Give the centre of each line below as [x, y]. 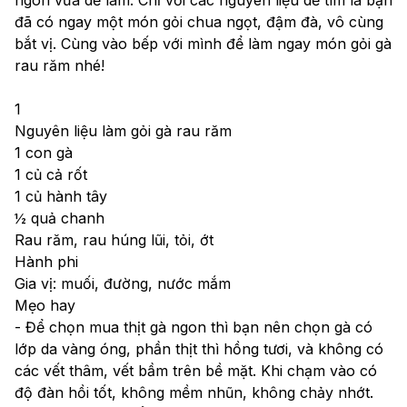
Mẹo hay [45, 305]
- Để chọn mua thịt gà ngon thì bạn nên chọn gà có [194, 327]
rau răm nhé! [60, 65]
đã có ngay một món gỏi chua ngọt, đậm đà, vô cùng [199, 21]
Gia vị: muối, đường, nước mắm [123, 283]
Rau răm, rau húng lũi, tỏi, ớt [114, 239]
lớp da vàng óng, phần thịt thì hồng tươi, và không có [199, 348]
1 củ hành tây [61, 196]
